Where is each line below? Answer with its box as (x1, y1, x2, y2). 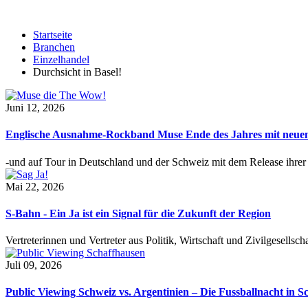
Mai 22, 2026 (5, 180, 64, 192)
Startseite (33, 29, 72, 41)
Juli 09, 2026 (5, 259, 62, 272)
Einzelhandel (33, 54, 89, 65)
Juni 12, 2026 (5, 102, 65, 113)
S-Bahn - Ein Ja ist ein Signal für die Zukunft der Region (5, 207, 271, 219)
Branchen (33, 41, 75, 53)
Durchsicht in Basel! (33, 66, 122, 78)
